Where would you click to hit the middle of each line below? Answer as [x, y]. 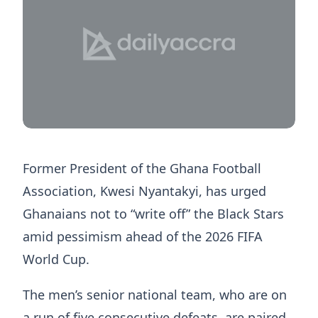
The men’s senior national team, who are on [155, 295]
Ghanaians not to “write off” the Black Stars [153, 214]
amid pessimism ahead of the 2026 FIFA [143, 237]
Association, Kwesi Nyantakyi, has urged [144, 191]
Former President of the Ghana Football [142, 169]
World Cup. [56, 259]
